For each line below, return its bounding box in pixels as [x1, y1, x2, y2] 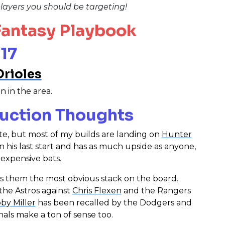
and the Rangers [121, 185, 191, 195]
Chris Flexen [72, 185, 122, 195]
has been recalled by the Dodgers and [35, 197, 192, 207]
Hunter [161, 129, 192, 139]
